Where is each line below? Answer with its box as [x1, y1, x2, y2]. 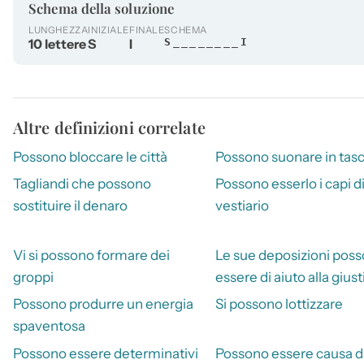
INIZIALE [88, 24, 129, 37]
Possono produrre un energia [13, 296, 193, 313]
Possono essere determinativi [13, 344, 198, 362]
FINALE [128, 24, 165, 37]
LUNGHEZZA [28, 24, 89, 37]
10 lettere [28, 36, 87, 53]
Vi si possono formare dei [13, 246, 170, 263]
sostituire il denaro [13, 197, 128, 214]
